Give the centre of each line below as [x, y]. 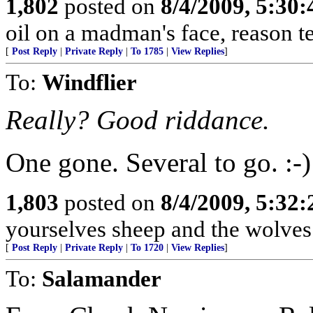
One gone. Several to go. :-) [158, 162]
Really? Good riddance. [138, 120]
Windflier [89, 82]
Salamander [102, 278]
